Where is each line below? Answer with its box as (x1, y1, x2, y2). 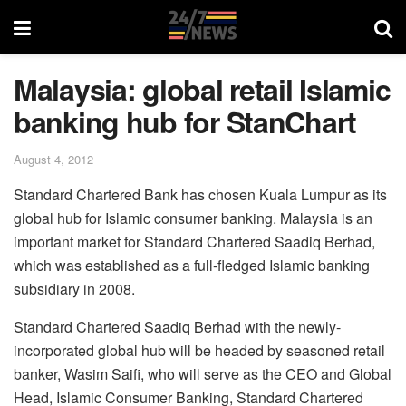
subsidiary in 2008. (14, 277, 135, 299)
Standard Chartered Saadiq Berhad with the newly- (14, 315, 341, 337)
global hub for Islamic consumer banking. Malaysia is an (14, 207, 372, 228)
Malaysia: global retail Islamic (14, 68, 391, 110)
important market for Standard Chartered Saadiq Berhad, (14, 230, 375, 252)
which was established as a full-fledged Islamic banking (14, 254, 370, 275)
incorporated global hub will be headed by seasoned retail (14, 339, 385, 361)
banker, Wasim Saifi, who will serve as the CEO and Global (14, 362, 391, 384)
